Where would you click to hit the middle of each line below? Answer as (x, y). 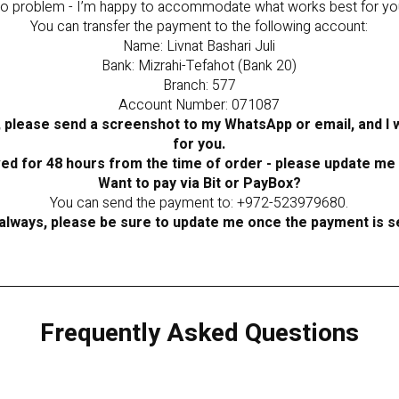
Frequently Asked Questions (199, 334)
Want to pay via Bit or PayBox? (199, 184)
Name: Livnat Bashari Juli (199, 47)
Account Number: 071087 (199, 106)
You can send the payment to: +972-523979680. (199, 204)
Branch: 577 (199, 86)
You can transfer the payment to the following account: (199, 27)
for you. (199, 145)
